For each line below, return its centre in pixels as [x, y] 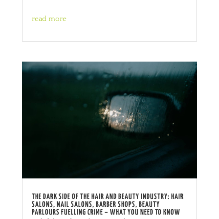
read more [49, 19]
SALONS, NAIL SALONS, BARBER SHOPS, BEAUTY [96, 204]
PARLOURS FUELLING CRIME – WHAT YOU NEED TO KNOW [106, 212]
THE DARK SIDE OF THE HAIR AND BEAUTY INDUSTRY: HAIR [108, 197]
